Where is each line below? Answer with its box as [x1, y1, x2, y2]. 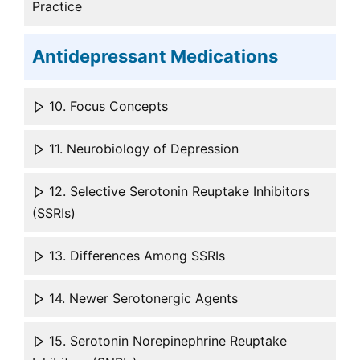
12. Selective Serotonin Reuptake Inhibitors [45, 183, 309, 200]
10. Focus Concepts [45, 98, 168, 115]
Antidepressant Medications [32, 46, 278, 67]
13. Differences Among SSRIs [45, 247, 225, 264]
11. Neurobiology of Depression [45, 141, 239, 157]
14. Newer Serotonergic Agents [45, 290, 238, 307]
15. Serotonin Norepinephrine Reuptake [45, 333, 287, 350]
